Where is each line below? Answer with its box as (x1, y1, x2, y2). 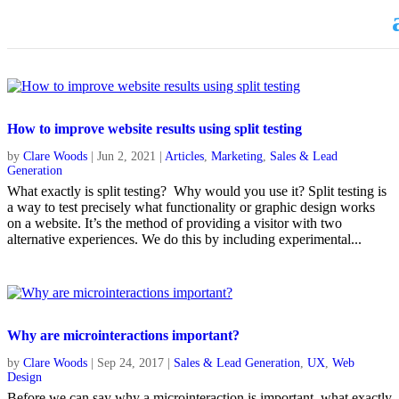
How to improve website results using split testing (7, 121, 302, 136)
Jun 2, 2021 (97, 150, 156, 163)
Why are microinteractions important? (7, 328, 240, 343)
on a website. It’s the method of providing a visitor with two (7, 216, 342, 231)
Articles (165, 150, 204, 163)
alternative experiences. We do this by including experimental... (7, 232, 362, 247)
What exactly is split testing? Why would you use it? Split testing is (7, 183, 387, 199)
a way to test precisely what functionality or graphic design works (7, 199, 375, 215)
